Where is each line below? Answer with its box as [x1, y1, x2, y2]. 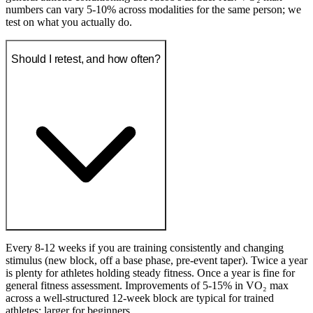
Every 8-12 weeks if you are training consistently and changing [6, 241, 284, 254]
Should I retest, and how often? [11, 52, 161, 65]
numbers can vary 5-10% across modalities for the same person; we [6, 3, 301, 16]
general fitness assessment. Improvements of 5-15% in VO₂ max [6, 279, 289, 291]
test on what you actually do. [6, 16, 132, 29]
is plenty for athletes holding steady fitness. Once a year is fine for [6, 266, 295, 279]
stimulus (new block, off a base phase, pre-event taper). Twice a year [6, 254, 307, 266]
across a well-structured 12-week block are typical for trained [6, 291, 274, 304]
